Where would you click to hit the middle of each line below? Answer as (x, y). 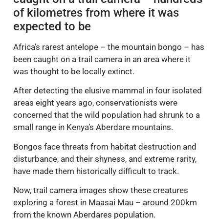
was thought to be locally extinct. (74, 71)
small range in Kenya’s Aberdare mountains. (93, 127)
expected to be (52, 26)
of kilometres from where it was (96, 12)
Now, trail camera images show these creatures (101, 190)
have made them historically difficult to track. (96, 171)
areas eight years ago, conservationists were (95, 103)
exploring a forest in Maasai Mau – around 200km (105, 202)
